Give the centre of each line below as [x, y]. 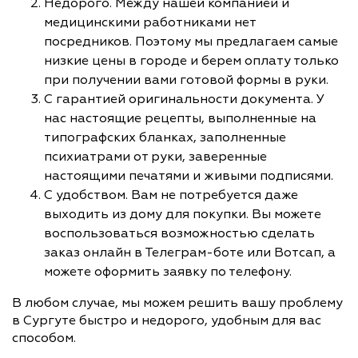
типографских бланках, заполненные [165, 137]
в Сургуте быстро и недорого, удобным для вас [167, 320]
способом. [44, 338]
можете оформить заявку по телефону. [169, 271]
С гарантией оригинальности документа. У [184, 99]
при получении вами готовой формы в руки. [186, 80]
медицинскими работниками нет [150, 22]
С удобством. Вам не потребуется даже [171, 195]
